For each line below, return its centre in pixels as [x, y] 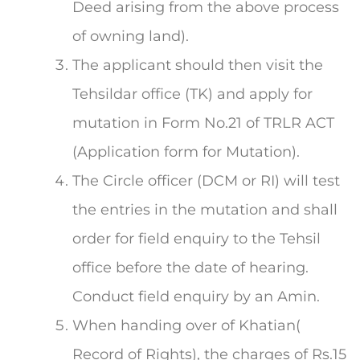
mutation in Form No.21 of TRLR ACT [203, 123]
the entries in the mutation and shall [205, 209]
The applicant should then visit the [198, 65]
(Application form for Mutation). [186, 151]
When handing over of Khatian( [186, 325]
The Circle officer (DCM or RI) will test [206, 180]
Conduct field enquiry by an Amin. [196, 296]
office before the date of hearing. [190, 267]
